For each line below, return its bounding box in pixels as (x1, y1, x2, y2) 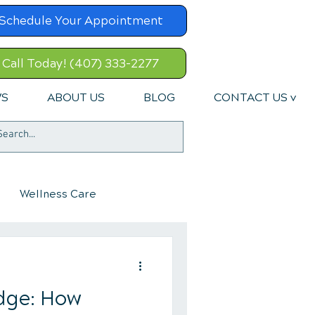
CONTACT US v (214, 91, 296, 104)
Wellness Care (20, 188, 96, 200)
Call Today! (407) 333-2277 (1, 56, 159, 71)
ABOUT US (47, 91, 105, 104)
